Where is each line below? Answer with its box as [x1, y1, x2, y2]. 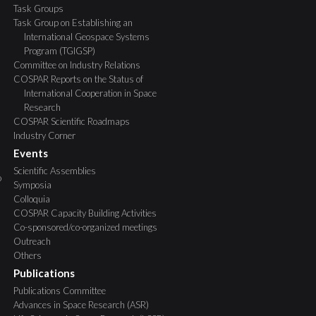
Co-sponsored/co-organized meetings [13, 221, 157, 233]
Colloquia [13, 193, 50, 205]
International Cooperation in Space [23, 87, 157, 99]
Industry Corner [13, 130, 75, 141]
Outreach [13, 236, 51, 247]
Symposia [13, 179, 51, 190]
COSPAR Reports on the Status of [13, 73, 143, 85]
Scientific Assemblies [13, 165, 96, 176]
